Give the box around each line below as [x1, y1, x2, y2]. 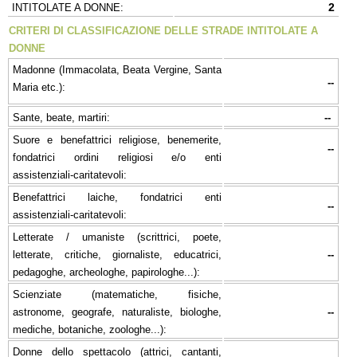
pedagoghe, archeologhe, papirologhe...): [13, 265, 200, 278]
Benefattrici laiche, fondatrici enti [13, 190, 222, 203]
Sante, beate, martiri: [13, 111, 110, 124]
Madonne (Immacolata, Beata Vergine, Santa [13, 63, 222, 76]
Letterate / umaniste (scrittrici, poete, [13, 230, 222, 243]
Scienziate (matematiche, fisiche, [13, 288, 222, 300]
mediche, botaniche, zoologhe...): [13, 323, 167, 335]
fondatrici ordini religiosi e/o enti [13, 151, 222, 163]
